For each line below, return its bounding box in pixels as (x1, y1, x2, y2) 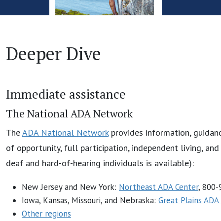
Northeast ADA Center (119, 181, 198, 192)
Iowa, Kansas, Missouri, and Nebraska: (22, 194, 158, 206)
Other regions (22, 208, 71, 219)
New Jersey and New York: (22, 181, 119, 192)
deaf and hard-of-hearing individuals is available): (6, 157, 194, 169)
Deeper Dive (6, 41, 101, 65)
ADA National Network (22, 126, 109, 138)
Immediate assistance (6, 85, 126, 102)
